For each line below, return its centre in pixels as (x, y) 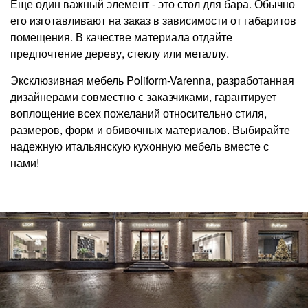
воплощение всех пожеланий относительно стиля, (139, 113)
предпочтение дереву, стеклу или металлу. (120, 53)
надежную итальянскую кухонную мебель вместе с (140, 146)
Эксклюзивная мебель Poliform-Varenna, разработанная (152, 80)
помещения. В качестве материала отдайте (121, 36)
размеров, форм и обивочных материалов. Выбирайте (150, 129)
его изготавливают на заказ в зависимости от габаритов (153, 20)
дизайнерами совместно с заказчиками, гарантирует (143, 96)
